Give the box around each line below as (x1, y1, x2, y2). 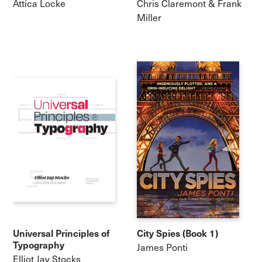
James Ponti (137, 240, 188, 253)
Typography (13, 238, 65, 251)
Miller (137, 11, 161, 24)
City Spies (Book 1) (137, 226, 218, 240)
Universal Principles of (13, 226, 110, 240)
